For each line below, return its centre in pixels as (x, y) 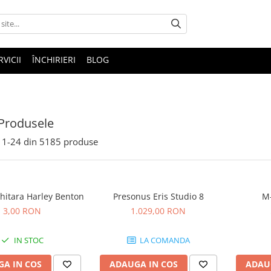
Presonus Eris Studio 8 (158, 196)
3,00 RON (22, 211)
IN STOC (28, 240)
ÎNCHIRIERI (54, 59)
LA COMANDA (164, 240)
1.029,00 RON (158, 211)
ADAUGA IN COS (143, 264)
